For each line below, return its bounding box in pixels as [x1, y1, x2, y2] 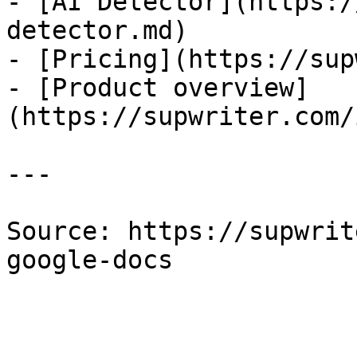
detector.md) [6, 16, 188, 45]
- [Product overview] [6, 73, 309, 102]
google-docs [6, 245, 173, 274]
